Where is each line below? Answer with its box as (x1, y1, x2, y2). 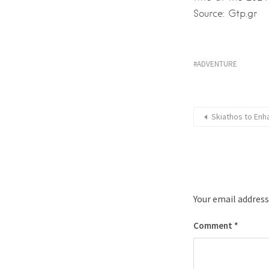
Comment (193, 220, 234, 231)
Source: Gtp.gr (193, 8, 257, 19)
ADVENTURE (197, 59, 237, 69)
